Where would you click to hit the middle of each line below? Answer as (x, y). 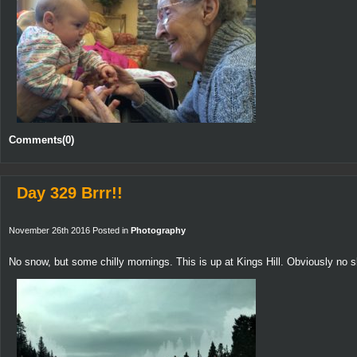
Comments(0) (41, 140)
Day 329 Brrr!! (70, 193)
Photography (158, 231)
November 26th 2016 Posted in (70, 231)
